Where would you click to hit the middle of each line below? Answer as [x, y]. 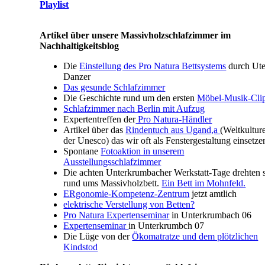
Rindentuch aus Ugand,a [173, 130]
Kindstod [81, 247]
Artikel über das [95, 130]
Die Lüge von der [98, 236]
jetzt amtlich [213, 193]
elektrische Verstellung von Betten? [129, 204]
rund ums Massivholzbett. [113, 183]
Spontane [82, 151]
